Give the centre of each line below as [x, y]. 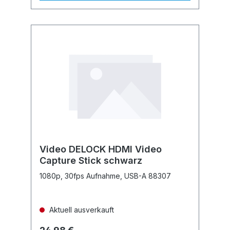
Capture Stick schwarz [91, 160]
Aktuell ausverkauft [81, 210]
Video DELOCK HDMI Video [101, 149]
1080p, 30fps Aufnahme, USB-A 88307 [105, 176]
